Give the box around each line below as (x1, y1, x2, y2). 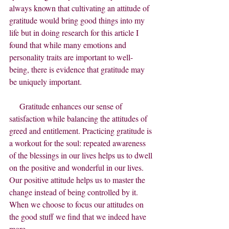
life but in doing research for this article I (9, 27, 141, 38)
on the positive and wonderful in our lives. (9, 162, 146, 173)
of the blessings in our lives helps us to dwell (9, 150, 154, 161)
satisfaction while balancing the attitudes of (9, 113, 149, 124)
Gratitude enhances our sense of (9, 101, 19, 112)
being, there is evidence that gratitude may (9, 64, 147, 75)
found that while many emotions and (9, 39, 128, 51)
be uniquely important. (9, 76, 92, 87)
